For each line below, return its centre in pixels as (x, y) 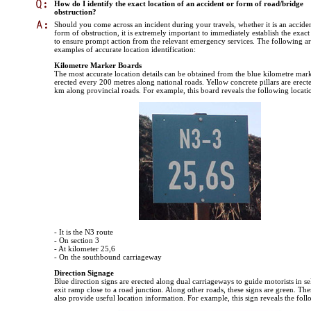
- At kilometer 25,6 (85, 249)
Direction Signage (84, 273)
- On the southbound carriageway (108, 257)
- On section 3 (77, 241)
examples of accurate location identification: (125, 50)
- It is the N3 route (84, 232)
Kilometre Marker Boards (98, 66)
